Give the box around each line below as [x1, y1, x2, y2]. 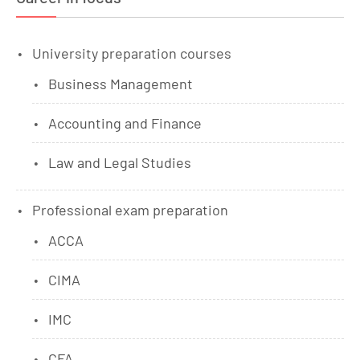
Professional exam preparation [32, 201, 228, 219]
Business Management [48, 75, 193, 92]
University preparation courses [32, 44, 231, 62]
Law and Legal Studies [48, 153, 191, 171]
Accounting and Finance [48, 114, 202, 132]
